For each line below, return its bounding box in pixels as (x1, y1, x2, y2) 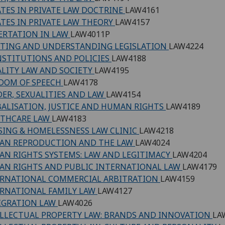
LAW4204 (172, 149, 207, 161)
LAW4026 (58, 197, 92, 209)
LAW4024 (135, 137, 170, 149)
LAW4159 (160, 173, 195, 185)
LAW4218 (139, 125, 174, 137)
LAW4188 (111, 53, 146, 64)
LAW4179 (182, 161, 217, 173)
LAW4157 (115, 17, 150, 28)
